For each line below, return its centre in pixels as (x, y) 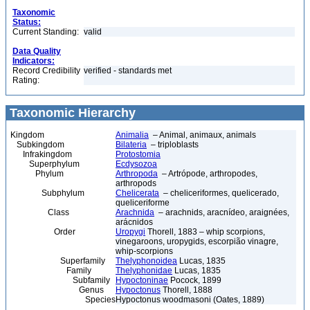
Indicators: (34, 61)
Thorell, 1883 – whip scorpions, (205, 232)
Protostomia (138, 154)
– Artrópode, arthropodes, (208, 174)
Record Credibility (46, 71)
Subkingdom (37, 145)
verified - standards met (128, 71)
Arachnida (135, 212)
